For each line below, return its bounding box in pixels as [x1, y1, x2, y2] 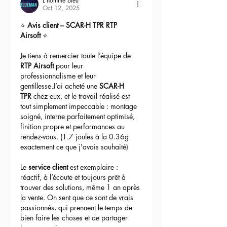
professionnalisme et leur [20, 70, 98, 81]
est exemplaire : [68, 162, 120, 172]
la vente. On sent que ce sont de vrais [20, 192, 135, 202]
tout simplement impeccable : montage [20, 101, 139, 111]
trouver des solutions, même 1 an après [20, 182, 142, 192]
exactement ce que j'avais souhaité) [20, 141, 128, 152]
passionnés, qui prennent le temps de [20, 202, 134, 212]
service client [28, 162, 68, 172]
